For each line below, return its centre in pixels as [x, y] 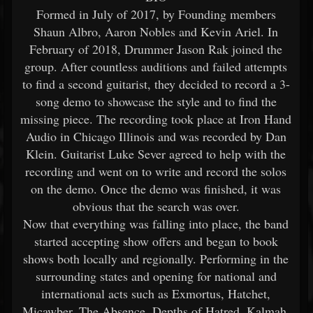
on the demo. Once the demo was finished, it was [156, 189]
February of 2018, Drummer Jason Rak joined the [156, 49]
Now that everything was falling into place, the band [156, 224]
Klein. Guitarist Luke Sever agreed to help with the [156, 154]
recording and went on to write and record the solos [156, 171]
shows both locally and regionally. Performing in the [156, 259]
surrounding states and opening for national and [156, 276]
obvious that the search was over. [156, 206]
